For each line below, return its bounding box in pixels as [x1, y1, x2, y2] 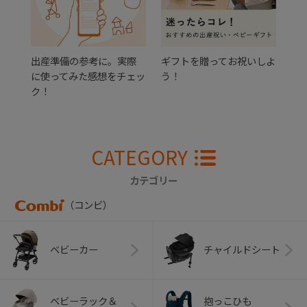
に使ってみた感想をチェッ [31, 70, 146, 82]
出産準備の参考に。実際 [31, 55, 137, 67]
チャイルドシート [203, 243, 280, 256]
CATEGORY [91, 143, 188, 171]
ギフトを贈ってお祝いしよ [160, 55, 275, 67]
